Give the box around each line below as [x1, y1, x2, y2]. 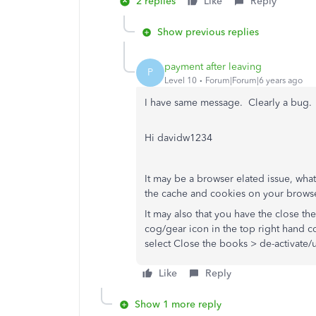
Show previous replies [157, 26, 259, 38]
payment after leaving [164, 60, 262, 73]
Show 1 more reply [135, 298, 221, 310]
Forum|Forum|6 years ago [205, 75, 303, 85]
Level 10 [164, 75, 197, 85]
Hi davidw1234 [145, 132, 212, 144]
